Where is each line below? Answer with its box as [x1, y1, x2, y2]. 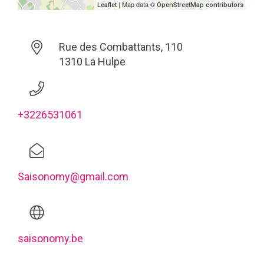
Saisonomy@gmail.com [18, 170, 128, 183]
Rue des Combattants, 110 [58, 41, 183, 53]
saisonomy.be [18, 232, 83, 245]
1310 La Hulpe [58, 55, 126, 68]
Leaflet [97, 1, 117, 9]
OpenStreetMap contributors [157, 1, 243, 9]
